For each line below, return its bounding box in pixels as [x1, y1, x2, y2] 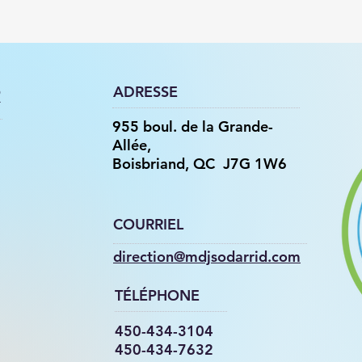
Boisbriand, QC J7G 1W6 [112, 154, 287, 173]
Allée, [112, 135, 151, 154]
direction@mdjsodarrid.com [113, 246, 301, 266]
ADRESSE [113, 82, 178, 101]
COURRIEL [113, 214, 183, 234]
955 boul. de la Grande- [112, 116, 273, 136]
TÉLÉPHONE [115, 285, 200, 305]
